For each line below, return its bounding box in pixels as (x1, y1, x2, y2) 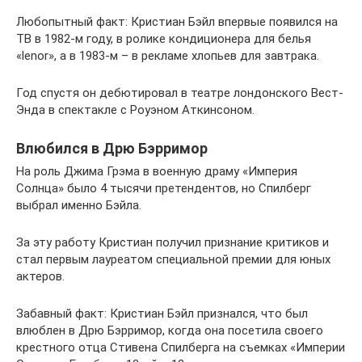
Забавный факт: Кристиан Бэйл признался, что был (16, 306, 308, 322)
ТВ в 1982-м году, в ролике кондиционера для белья (16, 32, 311, 47)
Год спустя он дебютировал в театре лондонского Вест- (16, 86, 343, 101)
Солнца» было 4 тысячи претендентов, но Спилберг (16, 181, 311, 196)
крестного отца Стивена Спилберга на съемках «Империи (16, 340, 345, 356)
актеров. (16, 269, 65, 284)
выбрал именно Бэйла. (16, 198, 141, 213)
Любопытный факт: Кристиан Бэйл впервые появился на (16, 15, 338, 30)
